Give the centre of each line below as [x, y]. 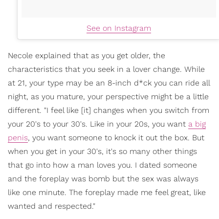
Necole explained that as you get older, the [87, 55]
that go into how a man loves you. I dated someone [102, 165]
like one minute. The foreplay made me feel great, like [107, 192]
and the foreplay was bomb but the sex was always [103, 178]
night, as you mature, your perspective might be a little [108, 96]
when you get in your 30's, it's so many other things [102, 151]
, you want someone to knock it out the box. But [116, 137]
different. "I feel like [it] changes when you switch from [109, 110]
